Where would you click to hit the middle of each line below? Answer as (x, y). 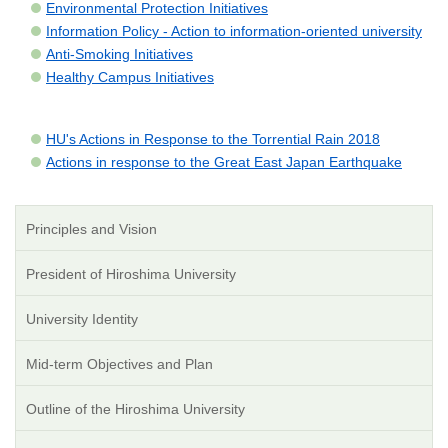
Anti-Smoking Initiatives (119, 54)
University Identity (82, 319)
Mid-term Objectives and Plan (119, 364)
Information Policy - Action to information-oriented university (234, 31)
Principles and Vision (91, 229)
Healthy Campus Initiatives (130, 77)
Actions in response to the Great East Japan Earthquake (224, 162)
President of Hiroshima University (131, 274)
